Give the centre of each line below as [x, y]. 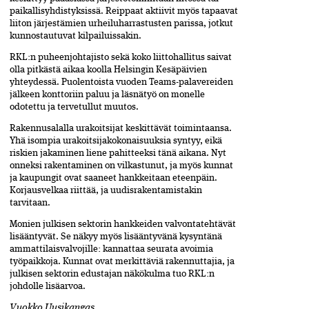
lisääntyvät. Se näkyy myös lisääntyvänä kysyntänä [116, 236]
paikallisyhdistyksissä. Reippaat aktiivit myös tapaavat [124, 11]
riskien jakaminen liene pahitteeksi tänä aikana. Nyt [118, 153]
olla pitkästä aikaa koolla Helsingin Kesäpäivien [108, 69]
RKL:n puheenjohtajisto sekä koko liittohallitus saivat [121, 57]
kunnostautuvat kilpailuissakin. [76, 36]
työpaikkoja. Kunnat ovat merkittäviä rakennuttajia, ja [122, 261]
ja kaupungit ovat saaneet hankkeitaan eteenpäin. [113, 178]
